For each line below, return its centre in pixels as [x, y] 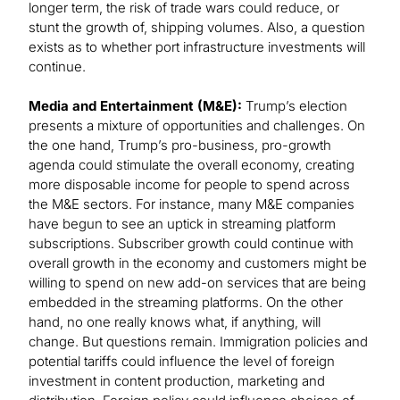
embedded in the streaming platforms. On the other [186, 303]
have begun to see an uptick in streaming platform [182, 224]
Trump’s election [296, 106]
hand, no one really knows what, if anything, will [175, 322]
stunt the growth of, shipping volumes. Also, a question [197, 28]
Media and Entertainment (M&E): [137, 106]
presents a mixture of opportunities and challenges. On [197, 126]
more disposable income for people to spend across [189, 185]
